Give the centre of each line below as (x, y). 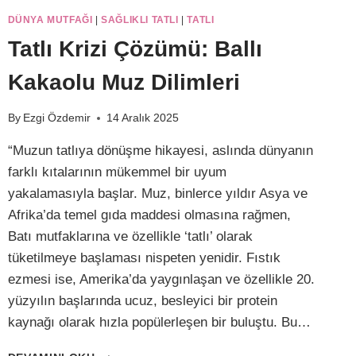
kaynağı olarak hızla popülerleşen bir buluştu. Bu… (159, 323)
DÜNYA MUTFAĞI (50, 19)
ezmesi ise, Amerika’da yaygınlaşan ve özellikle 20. (161, 280)
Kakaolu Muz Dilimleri (124, 82)
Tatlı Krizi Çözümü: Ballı (135, 48)
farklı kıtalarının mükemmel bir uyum (117, 172)
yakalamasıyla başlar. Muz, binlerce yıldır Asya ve (157, 194)
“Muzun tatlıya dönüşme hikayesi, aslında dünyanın (160, 151)
